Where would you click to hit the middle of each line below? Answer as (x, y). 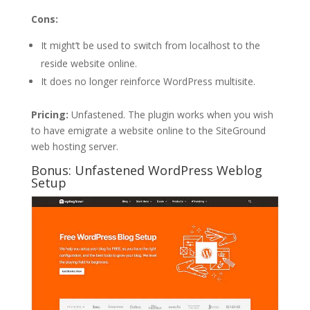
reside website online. (89, 63)
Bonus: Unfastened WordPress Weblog (146, 170)
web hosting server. (74, 146)
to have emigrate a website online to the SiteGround (148, 130)
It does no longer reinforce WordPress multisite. (148, 81)
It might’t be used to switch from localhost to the (150, 45)
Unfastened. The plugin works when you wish (171, 114)
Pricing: (49, 114)
